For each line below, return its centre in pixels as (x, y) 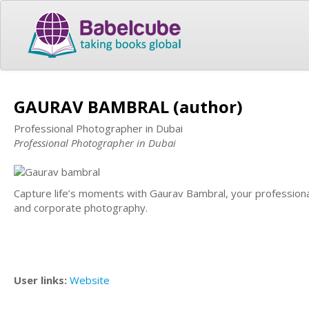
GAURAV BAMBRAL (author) (128, 106)
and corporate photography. (81, 208)
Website (90, 280)
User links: (42, 280)
